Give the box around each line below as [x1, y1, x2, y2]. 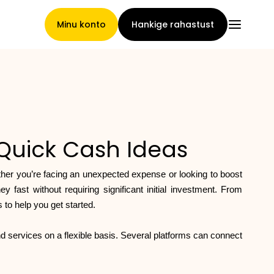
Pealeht [6, 102, 65, 124]
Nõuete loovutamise [6, 156, 167, 178]
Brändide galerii [6, 235, 131, 257]
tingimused [6, 180, 97, 202]
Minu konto [57, 18, 106, 31]
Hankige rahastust [131, 18, 214, 31]
